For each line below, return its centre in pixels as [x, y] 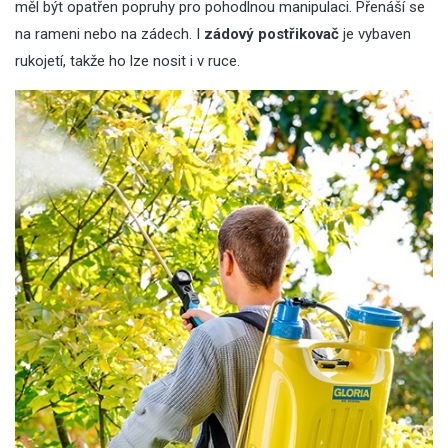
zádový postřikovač [271, 33]
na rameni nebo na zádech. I [109, 33]
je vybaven [377, 33]
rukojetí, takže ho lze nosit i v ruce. [127, 60]
